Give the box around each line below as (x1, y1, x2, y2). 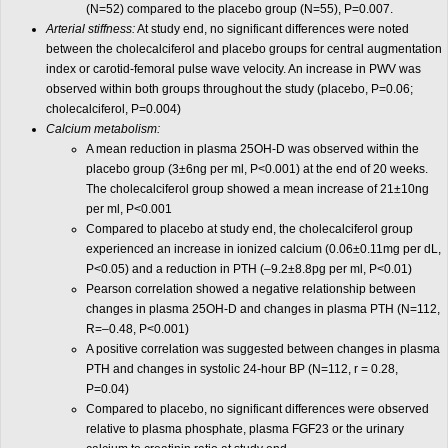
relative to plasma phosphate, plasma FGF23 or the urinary (86, 422, 404, 436)
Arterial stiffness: (46, 22, 135, 36)
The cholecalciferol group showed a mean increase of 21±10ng (86, 182, 429, 196)
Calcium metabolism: (46, 122, 160, 136)
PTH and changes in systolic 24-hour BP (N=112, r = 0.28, (86, 362, 398, 376)
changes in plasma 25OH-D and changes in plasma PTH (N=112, (86, 302, 440, 316)
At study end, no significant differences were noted (135, 22, 409, 36)
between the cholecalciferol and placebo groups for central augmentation (46, 42, 442, 56)
